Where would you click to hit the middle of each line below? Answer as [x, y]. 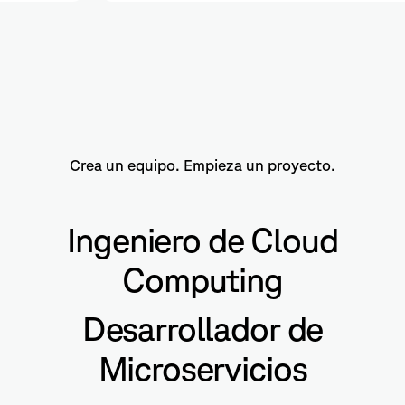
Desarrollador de [202, 329]
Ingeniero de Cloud [202, 240]
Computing [202, 280]
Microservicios [202, 368]
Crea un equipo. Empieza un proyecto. [202, 165]
